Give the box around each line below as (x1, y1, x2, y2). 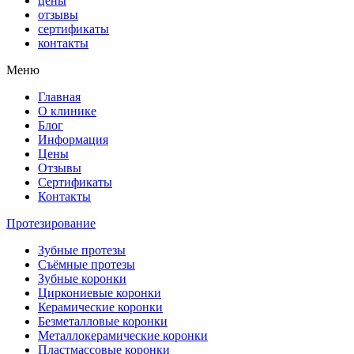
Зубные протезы (38, 243, 126, 257)
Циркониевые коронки (38, 286, 161, 299)
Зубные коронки (38, 272, 126, 285)
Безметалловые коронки (38, 314, 168, 328)
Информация (38, 133, 108, 146)
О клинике (38, 104, 96, 118)
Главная (38, 90, 81, 104)
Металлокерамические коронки (38, 329, 208, 342)
